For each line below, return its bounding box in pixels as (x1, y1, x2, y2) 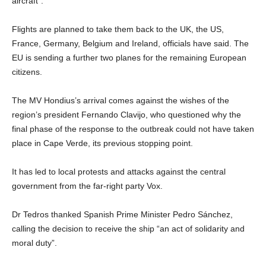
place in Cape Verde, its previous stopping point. (12, 138, 193, 148)
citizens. (12, 66, 42, 77)
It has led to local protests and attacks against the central (12, 166, 226, 176)
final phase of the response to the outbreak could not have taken (12, 123, 254, 134)
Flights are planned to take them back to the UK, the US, (12, 24, 224, 34)
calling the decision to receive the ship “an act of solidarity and (12, 223, 245, 233)
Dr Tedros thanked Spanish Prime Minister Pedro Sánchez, (12, 209, 233, 219)
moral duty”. (12, 237, 57, 248)
